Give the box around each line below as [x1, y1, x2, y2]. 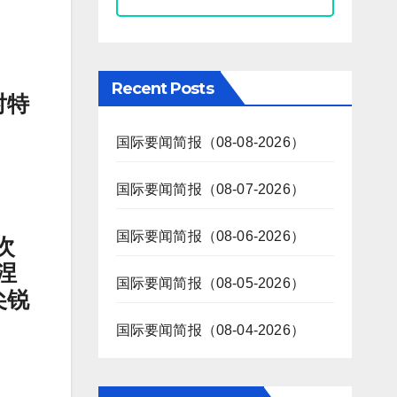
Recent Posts [111, 79, 214, 99]
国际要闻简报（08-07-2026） [115, 182, 306, 198]
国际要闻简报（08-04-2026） [115, 323, 306, 339]
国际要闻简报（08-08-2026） [115, 135, 306, 151]
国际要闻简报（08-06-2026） [115, 229, 306, 245]
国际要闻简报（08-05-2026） [115, 276, 306, 292]
